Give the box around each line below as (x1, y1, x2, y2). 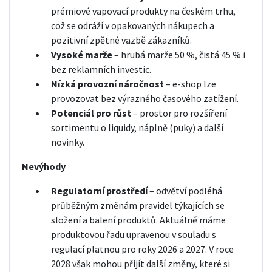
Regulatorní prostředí (51, 184, 148, 197)
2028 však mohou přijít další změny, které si (51, 257, 230, 270)
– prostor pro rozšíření (131, 106, 227, 119)
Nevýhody (22, 160, 66, 172)
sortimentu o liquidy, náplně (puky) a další (51, 121, 223, 134)
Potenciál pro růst (51, 106, 131, 119)
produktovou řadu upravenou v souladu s (51, 228, 216, 240)
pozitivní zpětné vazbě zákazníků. (51, 33, 192, 46)
